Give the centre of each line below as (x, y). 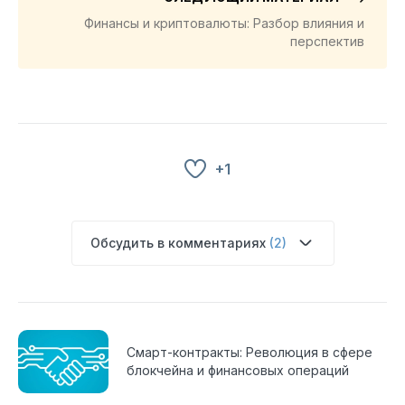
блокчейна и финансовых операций (238, 370)
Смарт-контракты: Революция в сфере (250, 352)
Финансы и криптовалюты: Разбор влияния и (224, 23)
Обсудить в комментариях (179, 242)
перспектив (327, 41)
